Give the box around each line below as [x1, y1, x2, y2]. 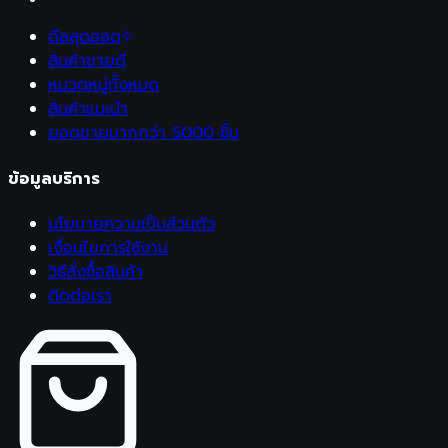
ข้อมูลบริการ [8, 166, 100, 191]
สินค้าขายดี [48, 49, 126, 74]
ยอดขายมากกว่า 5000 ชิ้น [48, 121, 239, 146]
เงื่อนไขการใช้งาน [48, 235, 168, 260]
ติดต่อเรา [48, 283, 112, 308]
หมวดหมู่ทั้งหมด [48, 73, 159, 98]
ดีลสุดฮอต [48, 25, 121, 50]
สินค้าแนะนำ [48, 97, 128, 122]
